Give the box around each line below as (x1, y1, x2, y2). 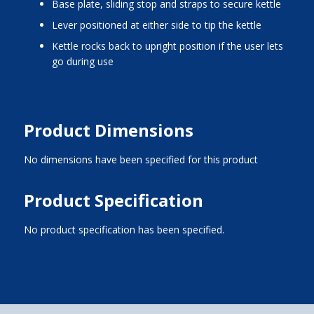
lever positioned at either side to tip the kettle (57, 18, 261, 32)
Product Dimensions (23, 118, 193, 142)
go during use (51, 54, 114, 68)
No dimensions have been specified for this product (23, 152, 258, 166)
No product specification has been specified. (23, 222, 224, 236)
